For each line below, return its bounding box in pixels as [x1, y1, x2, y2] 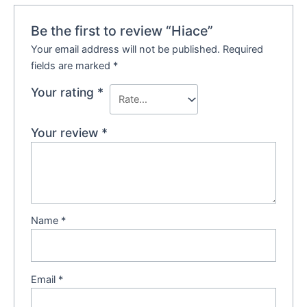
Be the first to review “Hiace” [31, 22, 214, 39]
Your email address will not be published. [31, 43, 221, 56]
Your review [31, 125, 102, 140]
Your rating [31, 85, 98, 100]
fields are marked [31, 60, 114, 73]
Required [223, 43, 264, 56]
